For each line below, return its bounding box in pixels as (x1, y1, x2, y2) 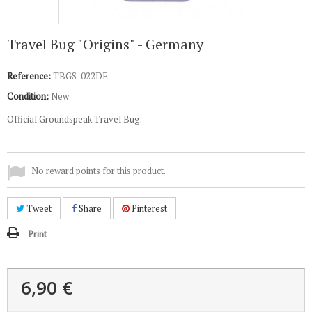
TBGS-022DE (53, 70, 108, 82)
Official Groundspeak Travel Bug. (7, 113, 142, 125)
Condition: (7, 90, 49, 102)
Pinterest (130, 202, 167, 214)
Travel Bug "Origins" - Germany (7, 35, 203, 54)
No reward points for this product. (31, 164, 166, 177)
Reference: (7, 70, 51, 82)
